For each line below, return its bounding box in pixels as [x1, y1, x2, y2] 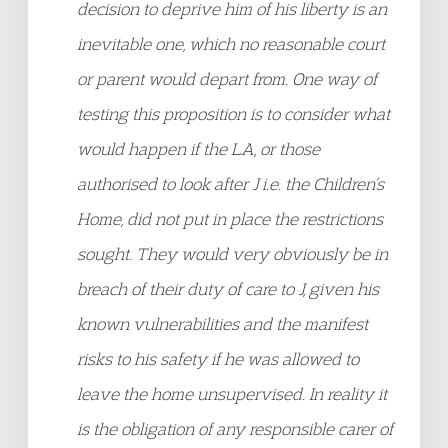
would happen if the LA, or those [77, 138, 320, 159]
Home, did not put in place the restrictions [77, 208, 383, 229]
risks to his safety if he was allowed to [77, 348, 359, 369]
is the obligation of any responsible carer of [77, 418, 393, 439]
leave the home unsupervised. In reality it [77, 383, 387, 404]
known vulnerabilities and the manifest [77, 313, 368, 334]
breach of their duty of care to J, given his [77, 278, 379, 299]
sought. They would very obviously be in [77, 243, 388, 264]
